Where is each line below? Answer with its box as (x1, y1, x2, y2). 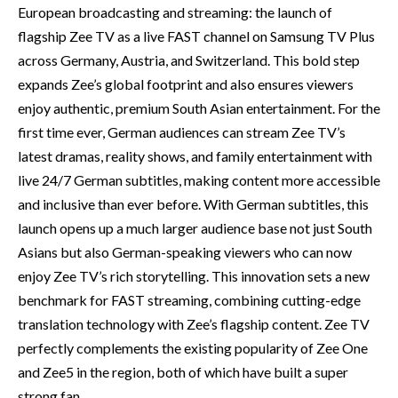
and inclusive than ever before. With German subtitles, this (18, 195, 369, 212)
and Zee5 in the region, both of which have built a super (18, 363, 348, 380)
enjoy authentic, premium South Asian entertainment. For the (18, 99, 380, 116)
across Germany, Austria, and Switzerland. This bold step (18, 52, 360, 68)
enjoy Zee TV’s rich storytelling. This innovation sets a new (18, 267, 370, 284)
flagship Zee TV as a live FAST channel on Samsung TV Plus (18, 28, 375, 44)
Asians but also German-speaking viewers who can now (18, 243, 352, 260)
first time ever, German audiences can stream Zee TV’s (18, 123, 346, 140)
